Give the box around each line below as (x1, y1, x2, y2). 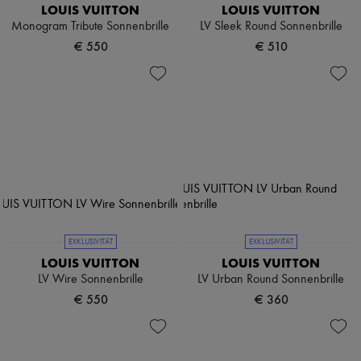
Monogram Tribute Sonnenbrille (11, 20, 169, 34)
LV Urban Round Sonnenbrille (197, 273, 344, 287)
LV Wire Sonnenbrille (37, 273, 143, 287)
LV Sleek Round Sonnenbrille (199, 20, 342, 34)
